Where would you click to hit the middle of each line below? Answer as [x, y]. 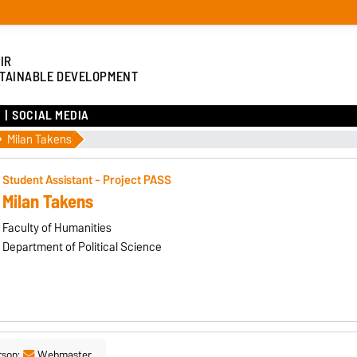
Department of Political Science [82, 247]
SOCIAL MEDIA [51, 116]
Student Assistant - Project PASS [86, 180]
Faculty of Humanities [57, 228]
